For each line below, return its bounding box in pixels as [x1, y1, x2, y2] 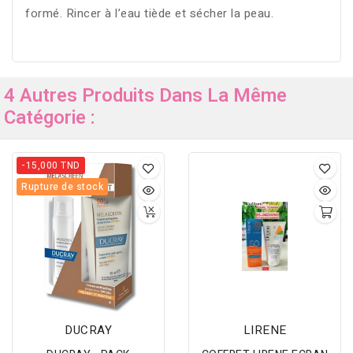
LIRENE [243, 321, 287, 340]
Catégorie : [4, 104, 95, 132]
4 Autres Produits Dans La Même [4, 82, 287, 110]
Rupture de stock [21, 180, 103, 195]
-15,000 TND [21, 158, 80, 173]
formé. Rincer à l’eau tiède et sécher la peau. [25, 5, 273, 23]
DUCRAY [65, 321, 112, 340]
